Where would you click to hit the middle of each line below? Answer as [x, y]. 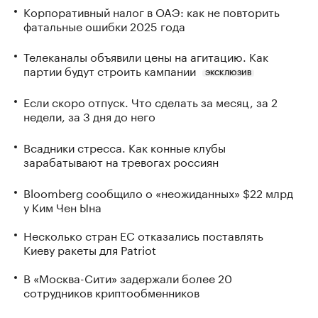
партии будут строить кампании [110, 70]
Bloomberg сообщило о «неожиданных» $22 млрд [158, 192]
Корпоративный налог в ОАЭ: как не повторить [152, 11]
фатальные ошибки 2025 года [104, 25]
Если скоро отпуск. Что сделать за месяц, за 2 [150, 102]
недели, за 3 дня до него [89, 116]
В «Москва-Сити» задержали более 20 [128, 277]
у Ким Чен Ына [62, 206]
